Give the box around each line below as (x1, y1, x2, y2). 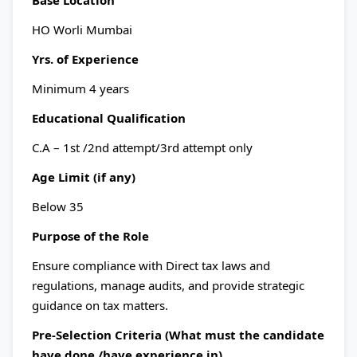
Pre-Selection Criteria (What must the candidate (32, 327, 324, 343)
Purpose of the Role (32, 228, 149, 244)
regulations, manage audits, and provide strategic (32, 277, 304, 293)
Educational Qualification (32, 110, 186, 126)
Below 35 (32, 198, 84, 214)
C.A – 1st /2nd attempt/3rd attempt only (32, 139, 253, 155)
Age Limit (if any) (32, 169, 135, 185)
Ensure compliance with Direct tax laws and (32, 257, 270, 273)
